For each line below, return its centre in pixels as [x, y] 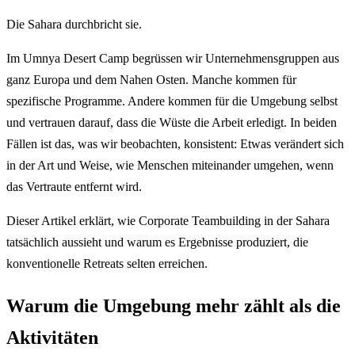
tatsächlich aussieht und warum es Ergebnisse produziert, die [157, 242]
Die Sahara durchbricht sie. [74, 24]
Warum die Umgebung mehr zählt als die [174, 305]
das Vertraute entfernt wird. [74, 186]
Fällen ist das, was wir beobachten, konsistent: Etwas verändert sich [175, 143]
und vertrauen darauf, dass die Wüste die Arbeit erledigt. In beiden [172, 122]
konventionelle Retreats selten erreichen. [107, 263]
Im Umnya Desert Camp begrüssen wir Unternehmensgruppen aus [173, 58]
